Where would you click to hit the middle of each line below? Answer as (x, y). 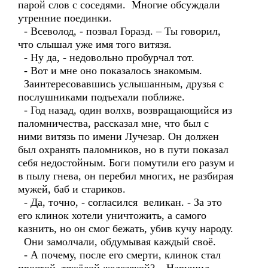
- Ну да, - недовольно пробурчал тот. (106, 57)
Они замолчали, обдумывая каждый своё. (117, 242)
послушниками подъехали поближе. (101, 97)
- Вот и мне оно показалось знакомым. (110, 71)
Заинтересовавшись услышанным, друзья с (121, 84)
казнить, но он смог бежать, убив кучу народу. (126, 229)
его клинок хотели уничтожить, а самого (112, 215)
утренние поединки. (65, 18)
